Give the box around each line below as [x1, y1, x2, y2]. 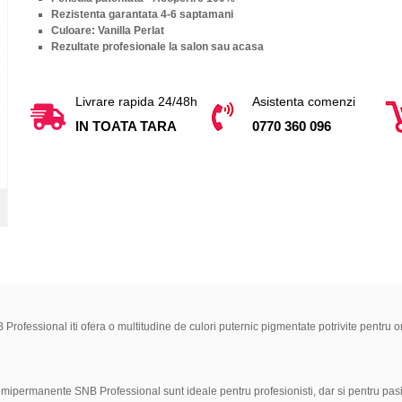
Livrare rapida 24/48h [74, 93, 197, 109]
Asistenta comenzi [252, 93, 356, 109]
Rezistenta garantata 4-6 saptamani [50, 7, 233, 21]
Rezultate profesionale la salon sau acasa [50, 39, 264, 53]
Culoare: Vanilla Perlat [50, 23, 164, 37]
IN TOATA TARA [74, 118, 177, 134]
